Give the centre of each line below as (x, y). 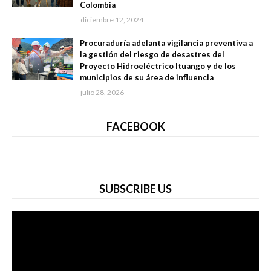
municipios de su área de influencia (147, 78)
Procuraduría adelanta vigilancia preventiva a (166, 43)
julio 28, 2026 (102, 93)
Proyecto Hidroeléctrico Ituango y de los (158, 66)
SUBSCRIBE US (135, 189)
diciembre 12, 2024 (112, 20)
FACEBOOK (135, 127)
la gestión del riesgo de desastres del (152, 55)
